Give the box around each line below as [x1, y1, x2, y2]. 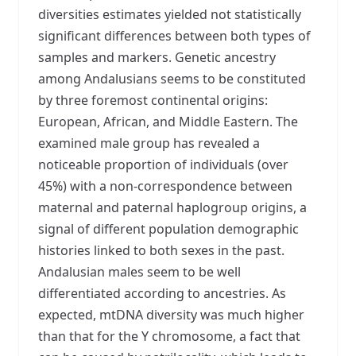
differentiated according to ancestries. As [38, 284, 286, 302]
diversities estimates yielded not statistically [38, 5, 301, 23]
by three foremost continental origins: [38, 91, 268, 109]
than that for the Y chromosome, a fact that [38, 327, 300, 345]
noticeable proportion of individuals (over [38, 155, 288, 173]
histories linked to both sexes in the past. [38, 241, 284, 259]
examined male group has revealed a [38, 133, 260, 152]
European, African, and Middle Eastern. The [38, 112, 298, 130]
